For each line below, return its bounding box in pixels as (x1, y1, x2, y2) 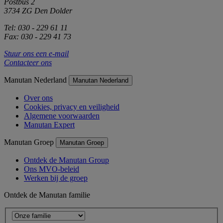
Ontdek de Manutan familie (4, 190, 90, 199)
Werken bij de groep (24, 173, 88, 182)
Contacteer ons (4, 58, 52, 67)
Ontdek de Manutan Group (24, 155, 109, 164)
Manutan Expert (24, 120, 75, 129)
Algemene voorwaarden (24, 111, 100, 120)
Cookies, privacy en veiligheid (24, 102, 119, 111)
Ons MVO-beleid (24, 164, 79, 173)
